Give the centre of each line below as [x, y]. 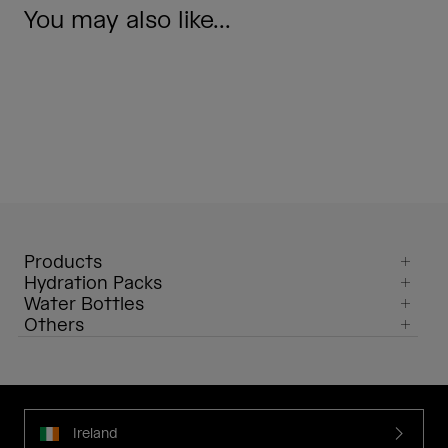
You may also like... [127, 21]
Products [63, 263]
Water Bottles [84, 305]
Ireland [95, 433]
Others [54, 326]
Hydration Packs [93, 284]
